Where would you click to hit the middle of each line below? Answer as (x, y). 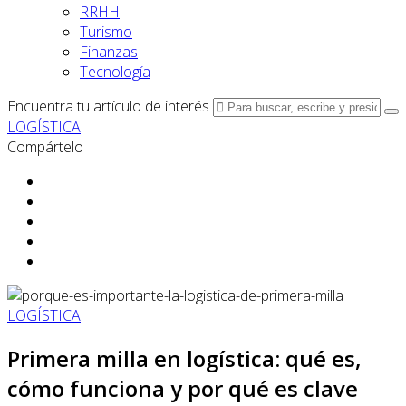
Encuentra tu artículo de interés (108, 106)
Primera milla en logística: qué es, (184, 358)
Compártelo (45, 147)
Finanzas (109, 52)
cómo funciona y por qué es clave (183, 388)
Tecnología (115, 72)
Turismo (106, 32)
